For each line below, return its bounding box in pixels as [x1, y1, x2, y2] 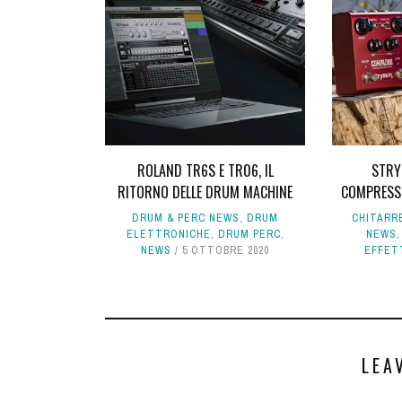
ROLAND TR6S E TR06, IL [136, 160, 274, 182]
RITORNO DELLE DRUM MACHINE [118, 181, 293, 204]
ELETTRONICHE [126, 227, 211, 242]
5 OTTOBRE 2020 [182, 243, 270, 258]
